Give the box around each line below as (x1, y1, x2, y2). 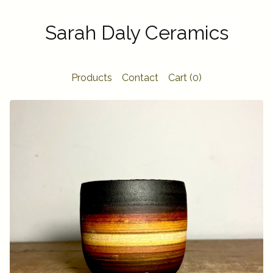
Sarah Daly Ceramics (44, 21, 229, 44)
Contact (122, 72, 158, 83)
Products (71, 72, 112, 83)
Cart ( (168, 72, 193, 83)
